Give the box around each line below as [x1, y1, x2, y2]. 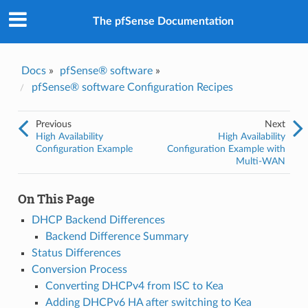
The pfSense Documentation [92, 16, 234, 27]
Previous [35, 118, 71, 129]
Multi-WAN [236, 155, 286, 166]
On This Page [17, 190, 95, 207]
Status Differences [31, 247, 121, 258]
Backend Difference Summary [45, 230, 188, 242]
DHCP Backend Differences [31, 214, 165, 225]
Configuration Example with [167, 143, 286, 154]
